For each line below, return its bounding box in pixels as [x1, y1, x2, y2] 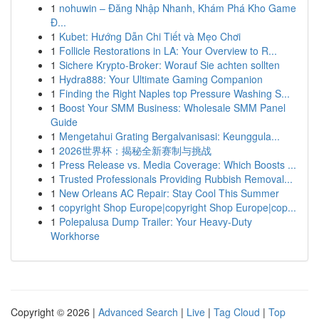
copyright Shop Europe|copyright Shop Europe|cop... [59, 200, 296, 214]
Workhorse [51, 229, 100, 243]
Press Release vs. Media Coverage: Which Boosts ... [59, 157, 296, 172]
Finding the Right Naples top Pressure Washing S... [59, 86, 290, 100]
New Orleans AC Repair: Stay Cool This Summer [59, 186, 279, 200]
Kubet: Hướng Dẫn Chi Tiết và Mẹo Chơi [59, 29, 241, 43]
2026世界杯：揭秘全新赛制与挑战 [59, 143, 211, 157]
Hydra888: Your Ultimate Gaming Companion [59, 72, 263, 86]
